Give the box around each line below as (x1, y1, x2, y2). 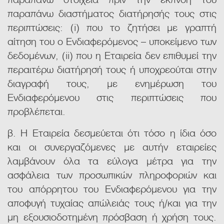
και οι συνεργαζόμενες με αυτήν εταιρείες (7, 138, 216, 154)
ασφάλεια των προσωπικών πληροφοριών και (7, 166, 216, 182)
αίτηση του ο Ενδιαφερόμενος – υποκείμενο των (7, 33, 216, 48)
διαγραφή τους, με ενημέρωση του (7, 75, 216, 90)
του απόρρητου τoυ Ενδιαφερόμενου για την (7, 180, 216, 196)
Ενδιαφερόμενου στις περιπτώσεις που (7, 89, 216, 104)
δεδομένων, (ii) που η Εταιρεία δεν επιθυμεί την (7, 47, 216, 62)
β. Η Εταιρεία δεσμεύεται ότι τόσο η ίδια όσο (7, 124, 216, 140)
